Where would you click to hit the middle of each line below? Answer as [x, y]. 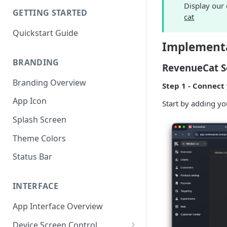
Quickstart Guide [45, 33]
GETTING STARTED [50, 13]
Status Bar [32, 157]
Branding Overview [49, 82]
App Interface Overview [58, 206]
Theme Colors [39, 138]
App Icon [30, 101]
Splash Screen [40, 120]
